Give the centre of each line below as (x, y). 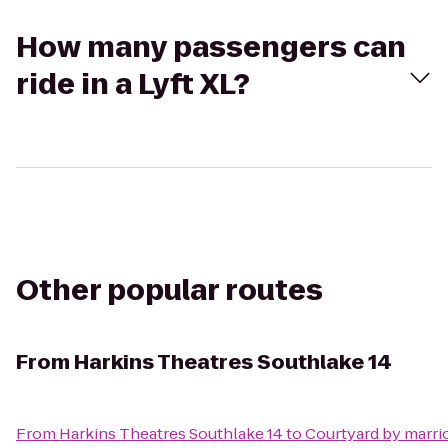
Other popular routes (169, 290)
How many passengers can (211, 47)
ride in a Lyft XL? (133, 84)
